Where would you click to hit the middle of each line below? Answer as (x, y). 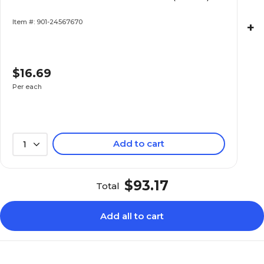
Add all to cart (132, 216)
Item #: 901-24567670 (48, 22)
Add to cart (139, 143)
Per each (27, 87)
